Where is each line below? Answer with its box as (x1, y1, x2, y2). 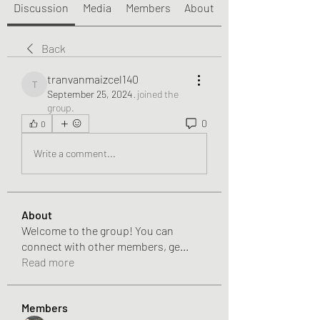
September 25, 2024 (47, 87, 132, 100)
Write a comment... (34, 147, 116, 160)
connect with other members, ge (21, 239, 180, 253)
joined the (137, 87, 179, 100)
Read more (21, 254, 74, 269)
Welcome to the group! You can (21, 223, 174, 237)
